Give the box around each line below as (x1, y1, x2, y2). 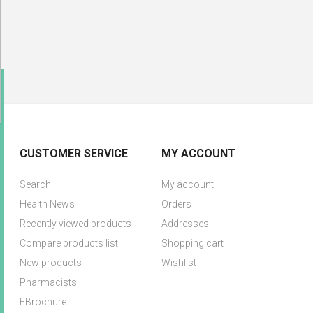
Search (20, 179, 52, 190)
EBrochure (20, 296, 67, 307)
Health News (20, 198, 75, 210)
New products (20, 257, 82, 268)
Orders (161, 198, 191, 210)
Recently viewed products (20, 218, 132, 229)
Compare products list (20, 238, 119, 249)
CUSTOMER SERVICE (20, 147, 129, 160)
